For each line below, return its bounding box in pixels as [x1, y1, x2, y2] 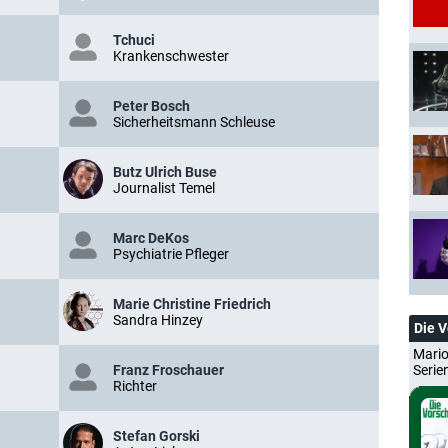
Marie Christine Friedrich [113, 296, 271, 312]
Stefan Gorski [113, 428, 200, 444]
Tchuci [113, 32, 155, 48]
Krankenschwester [113, 48, 229, 64]
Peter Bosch [113, 98, 190, 114]
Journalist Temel [113, 180, 215, 196]
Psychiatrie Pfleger [113, 246, 229, 262]
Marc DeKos [113, 230, 189, 246]
